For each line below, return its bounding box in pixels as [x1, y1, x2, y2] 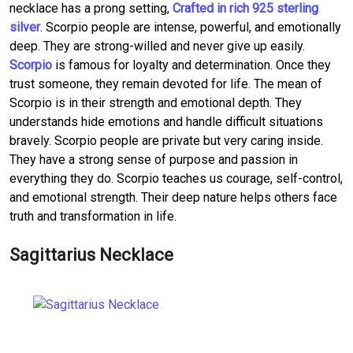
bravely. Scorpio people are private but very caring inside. [9, 132, 323, 148]
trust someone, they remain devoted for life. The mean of [9, 76, 322, 91]
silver [9, 19, 40, 35]
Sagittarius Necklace [9, 244, 173, 265]
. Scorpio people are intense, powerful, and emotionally [40, 19, 341, 35]
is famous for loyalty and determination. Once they [52, 57, 331, 72]
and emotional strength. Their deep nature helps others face [9, 189, 337, 205]
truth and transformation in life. [9, 208, 176, 224]
